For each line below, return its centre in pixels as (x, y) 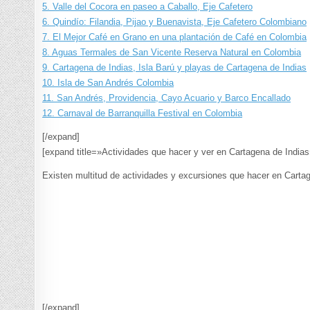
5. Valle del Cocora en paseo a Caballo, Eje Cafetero (148, 7)
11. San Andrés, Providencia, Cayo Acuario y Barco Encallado (167, 98)
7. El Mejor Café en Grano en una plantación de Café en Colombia (175, 37)
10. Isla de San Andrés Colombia (108, 83)
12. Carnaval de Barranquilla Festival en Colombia (143, 113)
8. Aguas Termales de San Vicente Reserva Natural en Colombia (172, 53)
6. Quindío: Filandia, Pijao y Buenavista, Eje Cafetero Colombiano (175, 22)
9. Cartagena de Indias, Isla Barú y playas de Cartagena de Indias (175, 68)
